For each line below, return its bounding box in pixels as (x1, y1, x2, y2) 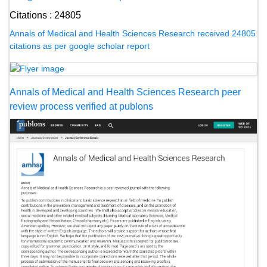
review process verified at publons (10, 101, 153, 112)
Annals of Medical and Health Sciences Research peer (10, 87, 241, 98)
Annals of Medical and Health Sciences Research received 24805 (10, 28, 256, 38)
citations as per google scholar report (10, 41, 150, 51)
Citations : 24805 (10, 10, 81, 20)
